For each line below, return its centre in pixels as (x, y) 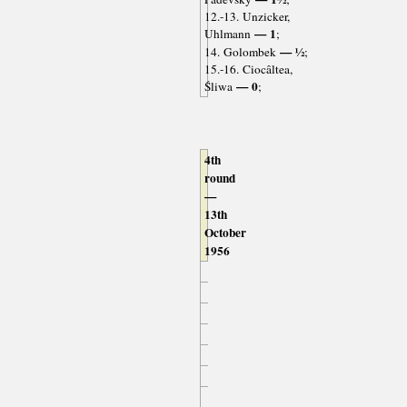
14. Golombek (240, 52)
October (225, 233)
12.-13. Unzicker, (247, 17)
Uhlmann (227, 34)
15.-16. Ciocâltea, (248, 69)
